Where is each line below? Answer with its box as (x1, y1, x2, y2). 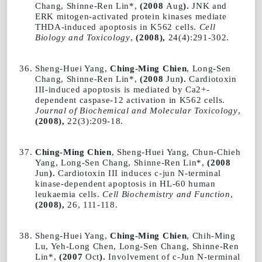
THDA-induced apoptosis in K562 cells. (35, 21, 199, 32)
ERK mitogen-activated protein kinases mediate (35, 11, 227, 21)
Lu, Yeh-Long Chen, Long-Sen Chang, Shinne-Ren (35, 240, 239, 251)
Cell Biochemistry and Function (102, 188, 230, 199)
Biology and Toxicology (35, 32, 130, 42)
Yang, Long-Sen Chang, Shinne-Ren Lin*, (35, 157, 208, 167)
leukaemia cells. (35, 188, 103, 199)
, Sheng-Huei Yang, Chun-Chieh (111, 146, 241, 157)
